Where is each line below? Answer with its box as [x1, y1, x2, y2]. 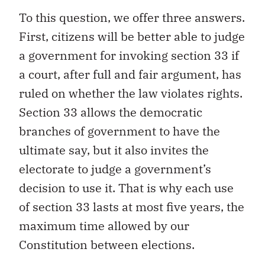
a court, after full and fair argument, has [19, 66, 241, 82]
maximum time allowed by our [19, 217, 189, 234]
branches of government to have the [19, 122, 220, 139]
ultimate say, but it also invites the [19, 141, 209, 158]
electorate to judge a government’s [19, 160, 211, 177]
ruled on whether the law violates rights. [19, 85, 243, 101]
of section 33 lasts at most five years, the [19, 198, 244, 215]
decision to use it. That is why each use [19, 179, 234, 196]
